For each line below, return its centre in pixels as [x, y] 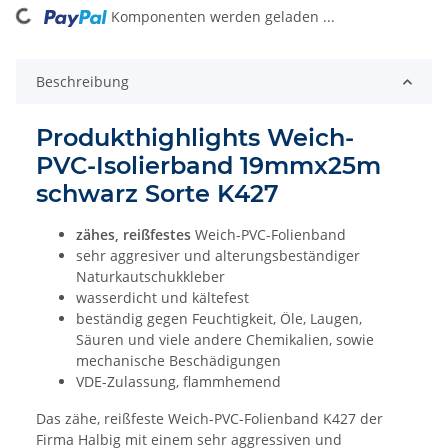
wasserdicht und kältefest [162, 298]
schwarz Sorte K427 [157, 194]
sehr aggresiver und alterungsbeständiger [218, 256]
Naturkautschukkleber [150, 277]
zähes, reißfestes [133, 235]
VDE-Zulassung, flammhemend [178, 382]
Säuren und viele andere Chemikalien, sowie [225, 340]
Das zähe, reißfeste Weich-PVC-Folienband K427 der [209, 419]
